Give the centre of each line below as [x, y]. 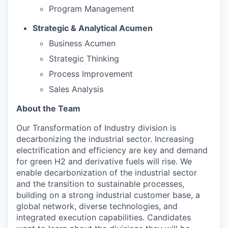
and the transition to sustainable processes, [100, 184]
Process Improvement [91, 74]
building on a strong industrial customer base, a [108, 195]
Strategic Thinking [84, 59]
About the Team [48, 109]
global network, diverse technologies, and [97, 206]
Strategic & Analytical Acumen [93, 28]
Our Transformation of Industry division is [96, 128]
